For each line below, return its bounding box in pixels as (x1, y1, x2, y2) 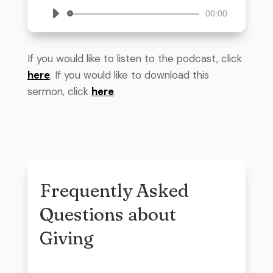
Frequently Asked (39, 179, 189, 202)
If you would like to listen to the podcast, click (27, 51, 242, 65)
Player (44, 24, 76, 38)
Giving (39, 226, 93, 249)
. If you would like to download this (49, 68, 209, 82)
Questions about (39, 202, 176, 225)
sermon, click (27, 84, 91, 98)
